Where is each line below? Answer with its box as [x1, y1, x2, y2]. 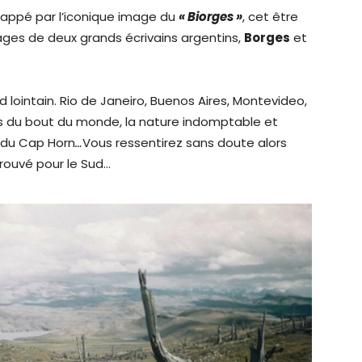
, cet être [242, 7, 298, 25]
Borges [244, 28, 290, 46]
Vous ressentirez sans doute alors [82, 133, 287, 151]
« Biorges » [179, 7, 242, 25]
